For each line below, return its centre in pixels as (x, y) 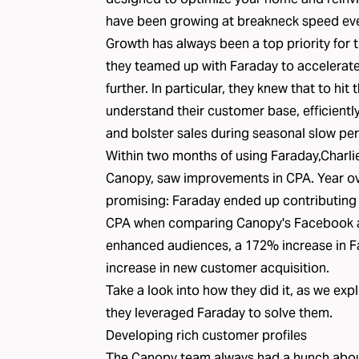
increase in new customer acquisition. (218, 268)
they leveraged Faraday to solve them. (219, 313)
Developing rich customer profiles (206, 335)
